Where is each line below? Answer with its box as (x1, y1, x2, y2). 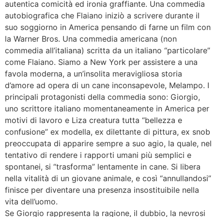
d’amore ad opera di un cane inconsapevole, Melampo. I (5, 80, 209, 90)
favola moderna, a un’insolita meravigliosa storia (5, 68, 182, 78)
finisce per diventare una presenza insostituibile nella (5, 185, 199, 195)
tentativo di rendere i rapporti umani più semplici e (5, 150, 191, 160)
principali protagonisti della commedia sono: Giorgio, (5, 92, 200, 102)
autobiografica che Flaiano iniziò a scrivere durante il (5, 10, 200, 20)
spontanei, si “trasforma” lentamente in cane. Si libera (5, 161, 201, 171)
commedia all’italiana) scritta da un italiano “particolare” (5, 45, 210, 55)
